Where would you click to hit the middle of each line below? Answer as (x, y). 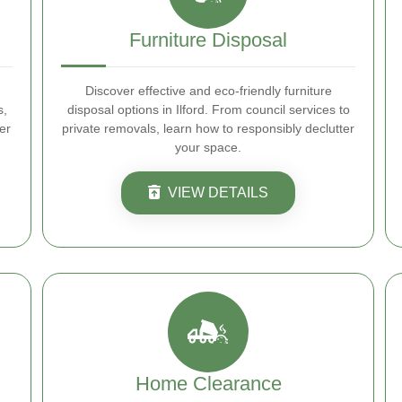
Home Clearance (208, 384)
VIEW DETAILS (218, 192)
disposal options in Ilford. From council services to (208, 109)
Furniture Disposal (208, 40)
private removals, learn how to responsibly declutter (208, 128)
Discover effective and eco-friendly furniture (208, 91)
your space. (208, 147)
